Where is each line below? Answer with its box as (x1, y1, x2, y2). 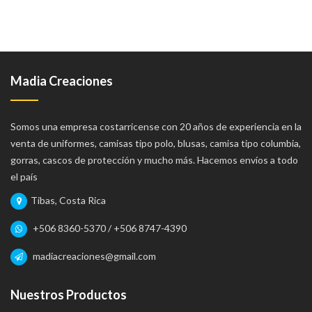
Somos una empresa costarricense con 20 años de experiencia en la (10, 120, 302, 132)
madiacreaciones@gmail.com (31, 249, 156, 262)
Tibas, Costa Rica (31, 194, 106, 206)
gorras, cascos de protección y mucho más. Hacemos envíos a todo (10, 153, 298, 166)
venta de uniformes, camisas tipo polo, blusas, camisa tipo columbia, (10, 136, 301, 149)
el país (10, 170, 38, 182)
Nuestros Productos (10, 286, 127, 302)
